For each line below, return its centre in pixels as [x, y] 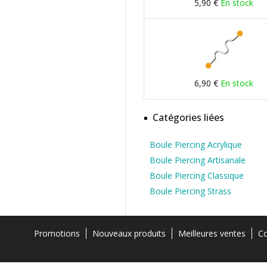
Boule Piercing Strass [190, 191]
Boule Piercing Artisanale [198, 160]
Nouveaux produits [129, 233]
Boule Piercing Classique [197, 176]
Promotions [57, 233]
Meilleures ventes [212, 233]
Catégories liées [188, 117]
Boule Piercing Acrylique [196, 145]
